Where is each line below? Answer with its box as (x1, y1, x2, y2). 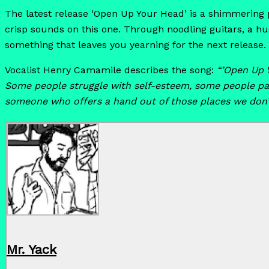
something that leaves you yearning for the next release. (5, 38, 266, 50)
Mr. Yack (7, 242, 56, 258)
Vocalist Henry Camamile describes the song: (5, 64, 217, 76)
